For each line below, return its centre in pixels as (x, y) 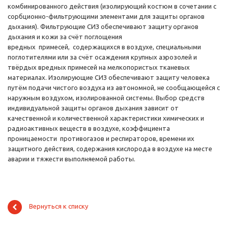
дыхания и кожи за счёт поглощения (65, 37)
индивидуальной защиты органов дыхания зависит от (93, 108)
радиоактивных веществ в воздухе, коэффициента (89, 129)
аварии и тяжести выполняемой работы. (72, 159)
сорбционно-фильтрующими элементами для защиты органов (106, 17)
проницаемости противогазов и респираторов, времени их (101, 139)
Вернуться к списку (59, 206)
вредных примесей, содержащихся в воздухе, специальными (104, 47)
